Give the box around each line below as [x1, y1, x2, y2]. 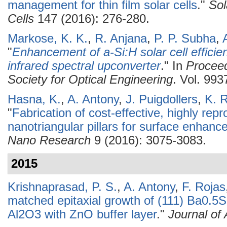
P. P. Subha [154, 32, 216, 45]
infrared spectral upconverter [8, 59, 161, 72]
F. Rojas [182, 180, 225, 194]
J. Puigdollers [126, 93, 198, 106]
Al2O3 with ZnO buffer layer [8, 208, 157, 221]
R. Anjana [95, 32, 147, 45]
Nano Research [8, 134, 91, 147]
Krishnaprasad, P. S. [8, 180, 117, 194]
